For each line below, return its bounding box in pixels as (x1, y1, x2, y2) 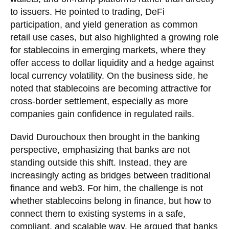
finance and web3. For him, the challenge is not (10, 182, 203, 193)
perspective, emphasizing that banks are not (10, 144, 190, 155)
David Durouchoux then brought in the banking (10, 131, 200, 142)
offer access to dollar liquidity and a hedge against (10, 57, 214, 68)
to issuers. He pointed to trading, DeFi (10, 6, 165, 17)
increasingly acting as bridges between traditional (10, 170, 211, 180)
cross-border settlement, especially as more (10, 96, 188, 106)
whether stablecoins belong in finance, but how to (10, 195, 211, 206)
